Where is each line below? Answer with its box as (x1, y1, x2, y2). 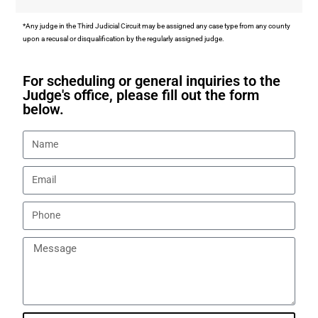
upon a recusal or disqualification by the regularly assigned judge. (23, 34, 225, 43)
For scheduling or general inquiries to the (23, 72, 281, 89)
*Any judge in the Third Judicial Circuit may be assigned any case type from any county (23, 21, 291, 30)
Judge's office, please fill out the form (23, 86, 260, 104)
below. (23, 100, 65, 118)
